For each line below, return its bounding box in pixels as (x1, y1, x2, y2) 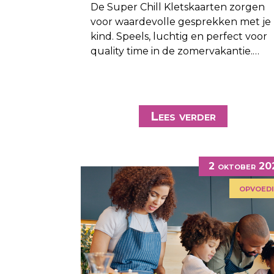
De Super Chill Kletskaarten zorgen (91, 1, 265, 13)
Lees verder (150, 109, 216, 124)
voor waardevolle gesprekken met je (91, 16, 271, 28)
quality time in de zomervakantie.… (91, 45, 259, 57)
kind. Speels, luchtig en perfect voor (91, 31, 267, 42)
